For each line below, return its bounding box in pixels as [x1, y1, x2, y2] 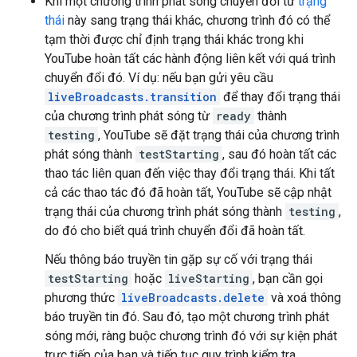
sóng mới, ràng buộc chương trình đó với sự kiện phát [45, 328, 337, 343]
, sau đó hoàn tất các [222, 147, 336, 162]
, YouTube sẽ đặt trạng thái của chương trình [98, 127, 339, 143]
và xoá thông [268, 290, 341, 305]
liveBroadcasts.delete [121, 290, 265, 305]
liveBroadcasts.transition [48, 89, 217, 104]
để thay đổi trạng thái [220, 89, 340, 104]
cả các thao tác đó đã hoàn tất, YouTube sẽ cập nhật [45, 185, 331, 200]
